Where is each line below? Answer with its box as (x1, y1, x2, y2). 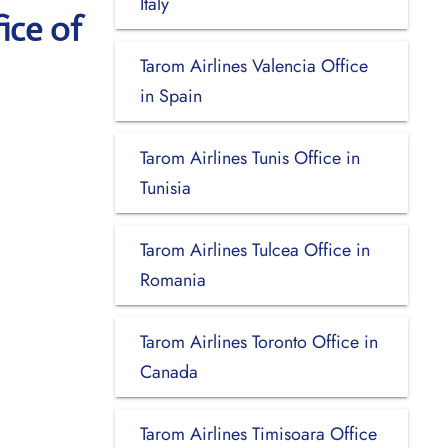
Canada (139, 358, 198, 385)
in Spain (139, 82, 202, 109)
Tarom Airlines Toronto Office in (139, 328, 378, 355)
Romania (139, 266, 206, 293)
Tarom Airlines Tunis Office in (139, 144, 360, 171)
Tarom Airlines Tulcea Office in (139, 236, 370, 263)
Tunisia (139, 174, 191, 201)
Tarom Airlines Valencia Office (139, 52, 368, 79)
